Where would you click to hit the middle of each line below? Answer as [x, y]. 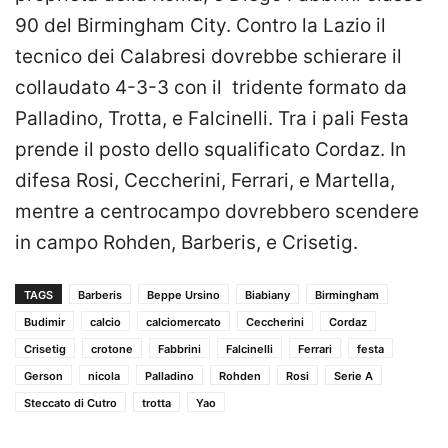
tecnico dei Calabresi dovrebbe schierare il [208, 57]
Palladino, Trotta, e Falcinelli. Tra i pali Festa [212, 119]
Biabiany [267, 295]
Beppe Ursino [183, 295]
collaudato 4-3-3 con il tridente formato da [211, 88]
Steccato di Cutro [70, 403]
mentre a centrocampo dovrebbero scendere [217, 212]
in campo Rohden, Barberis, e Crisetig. [186, 243]
